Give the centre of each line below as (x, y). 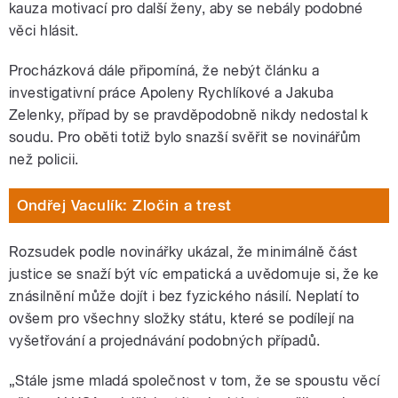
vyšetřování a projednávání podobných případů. (165, 340)
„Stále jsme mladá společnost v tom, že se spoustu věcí (195, 380)
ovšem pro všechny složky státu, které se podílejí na (182, 318)
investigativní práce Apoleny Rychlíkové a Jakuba (171, 92)
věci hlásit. (44, 30)
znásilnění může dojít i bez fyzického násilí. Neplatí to (184, 296)
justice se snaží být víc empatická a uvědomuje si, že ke (194, 274)
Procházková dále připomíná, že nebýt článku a (164, 70)
